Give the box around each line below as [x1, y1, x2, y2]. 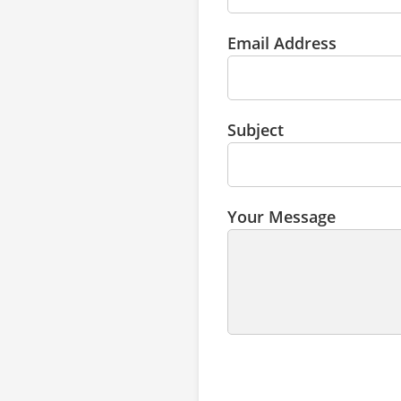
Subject [227, 119, 284, 141]
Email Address [227, 32, 337, 54]
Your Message [227, 206, 336, 227]
